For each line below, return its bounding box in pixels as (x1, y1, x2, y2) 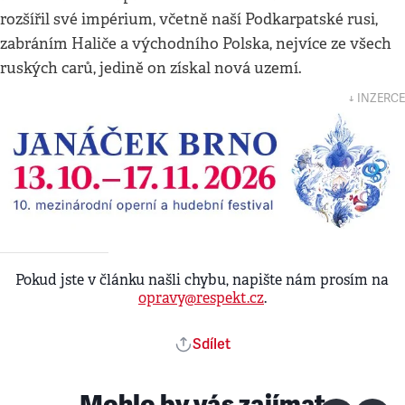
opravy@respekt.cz (138, 288, 264, 307)
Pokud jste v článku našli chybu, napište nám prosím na (15, 270, 390, 289)
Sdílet (193, 335, 231, 353)
